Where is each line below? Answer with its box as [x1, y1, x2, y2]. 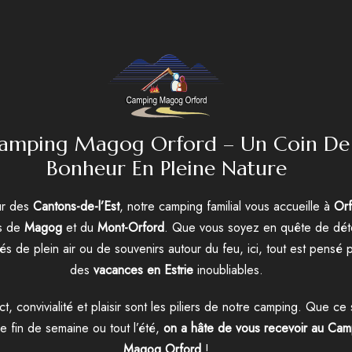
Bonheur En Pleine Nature [46, 155, 287, 181]
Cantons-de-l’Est [33, 197, 119, 215]
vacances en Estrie [93, 261, 193, 279]
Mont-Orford [97, 218, 164, 236]
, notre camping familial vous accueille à [119, 197, 334, 215]
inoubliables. [192, 261, 263, 279]
